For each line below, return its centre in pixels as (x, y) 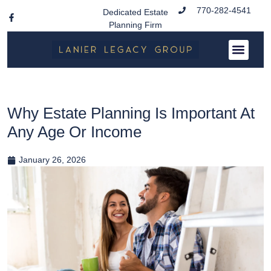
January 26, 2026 (52, 160)
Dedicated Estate (135, 12)
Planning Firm (135, 25)
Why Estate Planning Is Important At (131, 113)
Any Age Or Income (74, 132)
